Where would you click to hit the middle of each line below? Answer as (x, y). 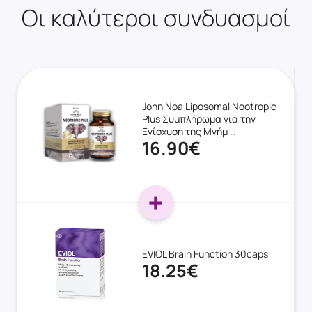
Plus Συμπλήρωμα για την (198, 119)
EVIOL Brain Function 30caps (205, 253)
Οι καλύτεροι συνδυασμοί (156, 18)
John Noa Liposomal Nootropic (209, 107)
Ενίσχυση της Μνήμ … (189, 132)
